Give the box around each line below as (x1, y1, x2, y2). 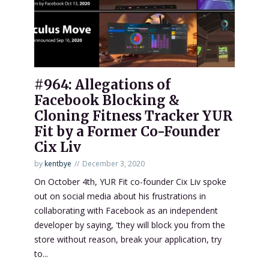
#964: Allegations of (34, 76, 171, 94)
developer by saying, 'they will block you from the (34, 219, 225, 231)
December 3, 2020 (82, 159, 145, 169)
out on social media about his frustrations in (34, 190, 206, 202)
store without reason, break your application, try (34, 234, 222, 246)
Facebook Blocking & (34, 92, 180, 109)
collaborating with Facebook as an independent (34, 205, 218, 217)
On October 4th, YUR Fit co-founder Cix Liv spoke (34, 176, 226, 188)
